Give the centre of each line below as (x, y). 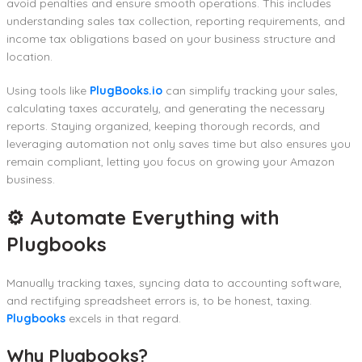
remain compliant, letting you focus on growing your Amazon (170, 162)
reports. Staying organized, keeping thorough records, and (163, 126)
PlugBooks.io (126, 91)
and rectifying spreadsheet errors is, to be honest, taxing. (159, 301)
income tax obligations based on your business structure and (171, 39)
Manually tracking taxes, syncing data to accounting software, (174, 283)
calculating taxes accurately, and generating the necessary (166, 109)
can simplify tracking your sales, (250, 91)
